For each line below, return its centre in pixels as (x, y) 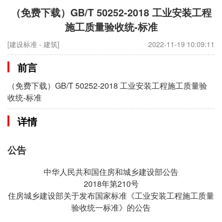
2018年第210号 (111, 184)
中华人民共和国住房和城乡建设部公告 (111, 172)
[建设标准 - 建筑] (34, 44)
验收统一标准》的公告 (111, 208)
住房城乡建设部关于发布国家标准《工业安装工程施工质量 (111, 196)
